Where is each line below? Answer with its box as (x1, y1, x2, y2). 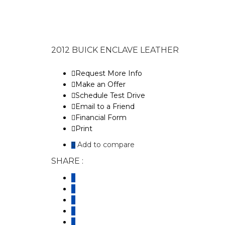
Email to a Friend (75, 102, 135, 111)
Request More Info (75, 69, 142, 78)
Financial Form (75, 113, 127, 122)
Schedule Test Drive (75, 91, 145, 100)
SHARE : (51, 156, 83, 166)
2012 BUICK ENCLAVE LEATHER (51, 45, 179, 55)
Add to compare (75, 140, 135, 149)
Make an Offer (75, 80, 126, 89)
